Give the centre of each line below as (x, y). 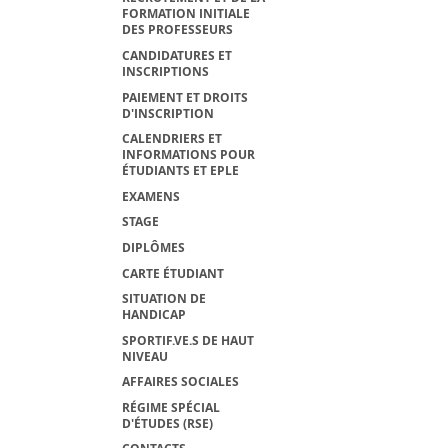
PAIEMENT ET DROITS (185, 97)
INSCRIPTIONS (165, 71)
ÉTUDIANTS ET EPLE (180, 171)
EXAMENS (151, 196)
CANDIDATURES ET (177, 55)
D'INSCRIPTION (168, 113)
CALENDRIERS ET (172, 139)
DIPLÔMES (153, 247)
